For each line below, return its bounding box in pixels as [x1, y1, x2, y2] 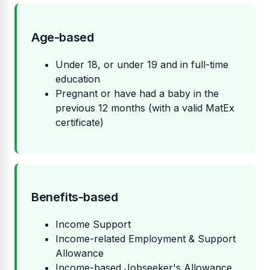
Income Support [55, 218, 131, 231]
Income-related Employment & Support [55, 233, 236, 245]
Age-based [31, 30, 94, 45]
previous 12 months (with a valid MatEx [55, 102, 234, 115]
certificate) [55, 116, 104, 129]
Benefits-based [31, 190, 118, 205]
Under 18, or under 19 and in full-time [55, 58, 228, 71]
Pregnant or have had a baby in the [55, 87, 219, 100]
